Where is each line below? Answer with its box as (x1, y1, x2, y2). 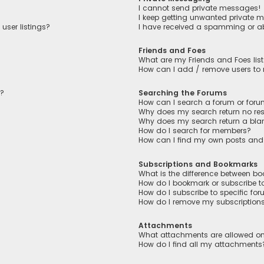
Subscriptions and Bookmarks (138, 159, 258, 169)
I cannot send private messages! (138, 3, 262, 14)
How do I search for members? (138, 126, 252, 136)
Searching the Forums (138, 88, 227, 98)
